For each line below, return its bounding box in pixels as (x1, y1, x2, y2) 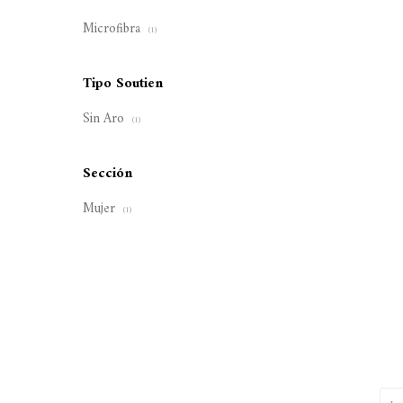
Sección (83, 161, 132, 186)
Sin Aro (83, 107, 128, 131)
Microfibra (83, 17, 144, 41)
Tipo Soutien (83, 71, 163, 96)
